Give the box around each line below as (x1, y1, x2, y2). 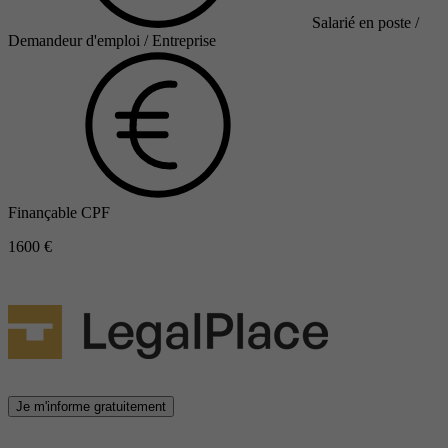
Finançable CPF (8, 204, 110, 222)
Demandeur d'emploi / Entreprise (8, 32, 216, 50)
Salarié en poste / (312, 14, 419, 32)
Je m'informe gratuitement (16, 399, 166, 415)
